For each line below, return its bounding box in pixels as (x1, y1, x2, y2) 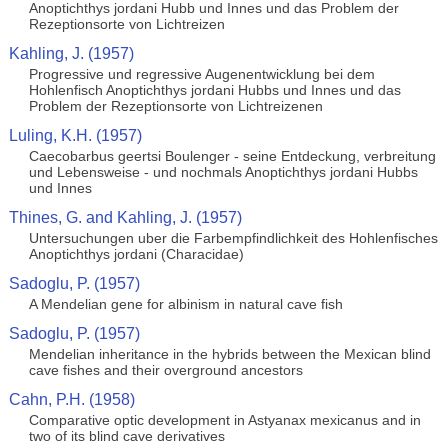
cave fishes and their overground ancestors (28, 362, 303, 378)
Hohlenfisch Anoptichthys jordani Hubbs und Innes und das (28, 82, 401, 98)
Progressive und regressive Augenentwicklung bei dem (28, 66, 375, 82)
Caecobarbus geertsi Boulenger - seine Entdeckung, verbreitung (28, 148, 436, 164)
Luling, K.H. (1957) (8, 127, 142, 144)
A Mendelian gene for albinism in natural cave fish (28, 296, 343, 312)
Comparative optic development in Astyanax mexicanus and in (28, 412, 421, 428)
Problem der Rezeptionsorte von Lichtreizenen (28, 98, 323, 114)
